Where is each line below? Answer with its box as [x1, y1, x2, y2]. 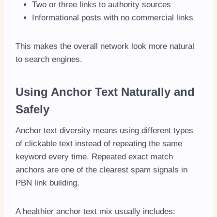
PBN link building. [15, 178, 79, 188]
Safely [15, 103, 49, 116]
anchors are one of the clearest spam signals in [15, 165, 187, 175]
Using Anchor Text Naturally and [15, 85, 195, 99]
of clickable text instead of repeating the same [15, 139, 182, 149]
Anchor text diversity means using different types [15, 126, 193, 136]
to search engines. [15, 55, 82, 64]
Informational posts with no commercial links [32, 13, 193, 23]
